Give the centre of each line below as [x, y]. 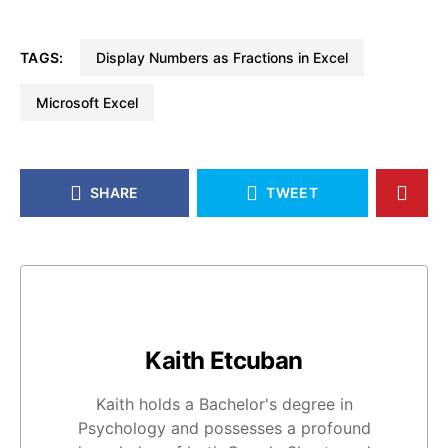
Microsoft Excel [93, 102]
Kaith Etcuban [224, 360]
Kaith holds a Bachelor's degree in [224, 404]
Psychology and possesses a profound [224, 428]
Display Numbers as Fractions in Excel [226, 57]
